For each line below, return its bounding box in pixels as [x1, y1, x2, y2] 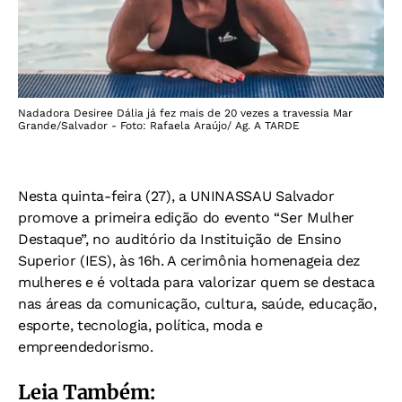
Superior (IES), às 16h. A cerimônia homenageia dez [18, 251, 361, 269]
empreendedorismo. [18, 337, 153, 355]
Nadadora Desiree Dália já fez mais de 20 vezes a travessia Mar [18, 106, 353, 119]
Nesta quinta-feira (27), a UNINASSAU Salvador [18, 187, 335, 205]
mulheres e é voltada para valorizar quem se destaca [18, 273, 375, 291]
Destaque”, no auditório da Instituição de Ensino [18, 230, 342, 248]
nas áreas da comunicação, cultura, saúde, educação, [18, 294, 377, 312]
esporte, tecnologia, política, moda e [18, 316, 264, 334]
